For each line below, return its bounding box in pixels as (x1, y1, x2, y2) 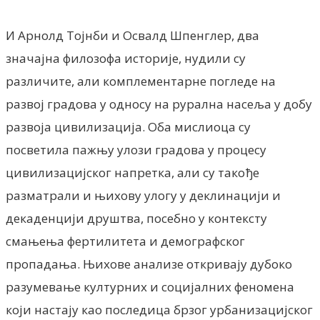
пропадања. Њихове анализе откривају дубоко (6, 255, 292, 272)
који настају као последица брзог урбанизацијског (6, 301, 313, 318)
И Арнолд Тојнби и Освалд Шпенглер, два (6, 26, 259, 44)
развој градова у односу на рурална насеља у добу (6, 95, 312, 112)
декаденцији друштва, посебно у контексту (6, 209, 267, 226)
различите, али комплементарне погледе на (6, 72, 276, 89)
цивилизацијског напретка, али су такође (6, 164, 259, 181)
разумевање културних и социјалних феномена (6, 278, 294, 295)
